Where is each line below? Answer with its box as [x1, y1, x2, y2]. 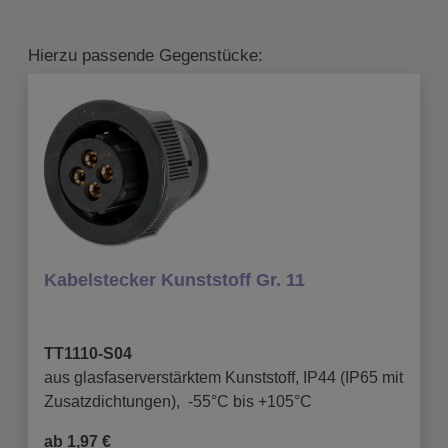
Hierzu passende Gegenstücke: [28, 45, 263, 65]
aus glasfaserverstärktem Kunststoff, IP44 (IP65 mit [44, 368, 403, 386]
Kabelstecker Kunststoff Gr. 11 [44, 269, 305, 290]
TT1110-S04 [44, 344, 132, 362]
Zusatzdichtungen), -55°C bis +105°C [44, 392, 312, 410]
